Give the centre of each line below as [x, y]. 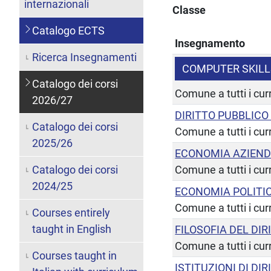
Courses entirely [71, 212]
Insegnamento [210, 43]
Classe [189, 10]
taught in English [71, 229]
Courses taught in [74, 255]
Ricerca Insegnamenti [84, 57]
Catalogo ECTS [68, 30]
